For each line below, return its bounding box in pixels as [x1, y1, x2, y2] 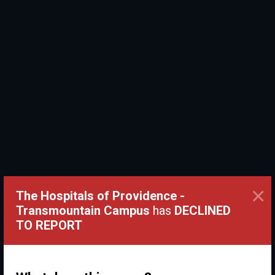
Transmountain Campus [16, 203, 150, 218]
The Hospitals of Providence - [16, 188, 185, 203]
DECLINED [174, 203, 231, 218]
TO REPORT [16, 218, 82, 233]
